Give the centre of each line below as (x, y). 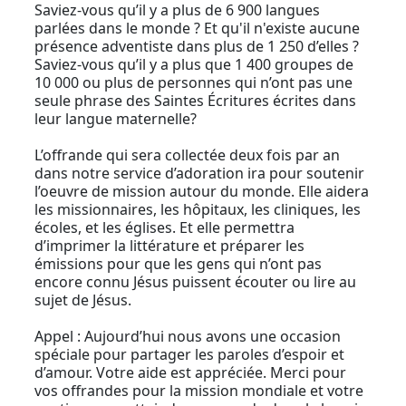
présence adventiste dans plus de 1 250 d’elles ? (197, 47)
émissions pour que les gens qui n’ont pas (179, 264)
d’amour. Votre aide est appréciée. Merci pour (191, 373)
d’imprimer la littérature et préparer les (170, 246)
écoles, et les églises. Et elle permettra (165, 228)
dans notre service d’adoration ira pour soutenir (200, 174)
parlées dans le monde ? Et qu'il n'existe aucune (198, 29)
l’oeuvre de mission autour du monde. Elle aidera (202, 192)
